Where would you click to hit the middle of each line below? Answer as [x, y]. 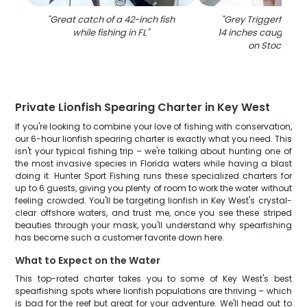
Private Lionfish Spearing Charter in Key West [143, 107]
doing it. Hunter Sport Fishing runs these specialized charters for [153, 176]
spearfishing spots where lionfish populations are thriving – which [153, 291]
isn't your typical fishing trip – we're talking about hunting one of [153, 151]
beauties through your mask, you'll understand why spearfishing [153, 225]
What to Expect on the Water [88, 260]
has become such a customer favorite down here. [120, 237]
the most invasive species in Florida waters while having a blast [153, 163]
